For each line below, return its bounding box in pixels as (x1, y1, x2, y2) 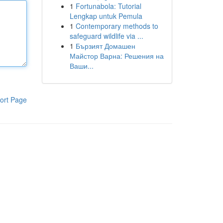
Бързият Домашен (75, 41, 135, 51)
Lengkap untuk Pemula (69, 11, 142, 21)
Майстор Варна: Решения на (69, 51, 164, 61)
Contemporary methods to (75, 21, 158, 31)
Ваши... (69, 61, 94, 71)
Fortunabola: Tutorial (75, 1, 141, 11)
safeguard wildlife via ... (69, 31, 143, 41)
